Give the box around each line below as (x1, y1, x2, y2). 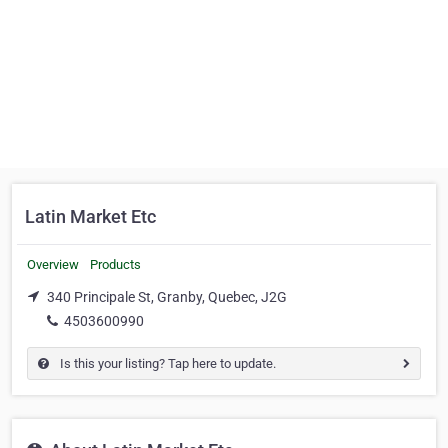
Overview (27, 257, 79, 272)
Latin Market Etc (25, 206, 156, 227)
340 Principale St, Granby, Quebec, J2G (47, 289, 287, 305)
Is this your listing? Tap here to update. (57, 355, 276, 371)
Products (90, 257, 141, 272)
